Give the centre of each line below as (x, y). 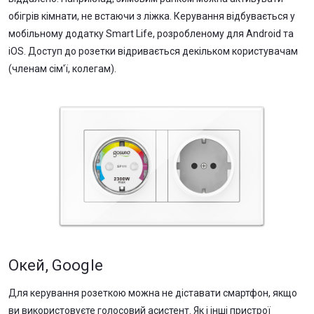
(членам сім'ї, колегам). (62, 69)
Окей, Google (56, 265)
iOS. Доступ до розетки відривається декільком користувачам (153, 51)
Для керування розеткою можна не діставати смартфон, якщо (153, 293)
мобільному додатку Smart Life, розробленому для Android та (151, 34)
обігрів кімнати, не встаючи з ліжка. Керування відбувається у (152, 16)
